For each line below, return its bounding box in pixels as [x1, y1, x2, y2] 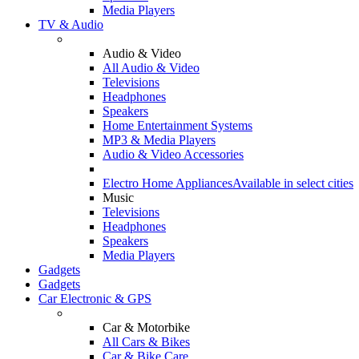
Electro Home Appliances [103, 176, 232, 190]
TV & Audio [38, 18, 103, 31]
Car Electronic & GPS [38, 292, 151, 305]
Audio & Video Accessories [103, 147, 244, 161]
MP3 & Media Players [103, 133, 216, 147]
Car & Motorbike [103, 321, 190, 334]
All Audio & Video [103, 61, 200, 75]
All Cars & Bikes [103, 335, 190, 349]
